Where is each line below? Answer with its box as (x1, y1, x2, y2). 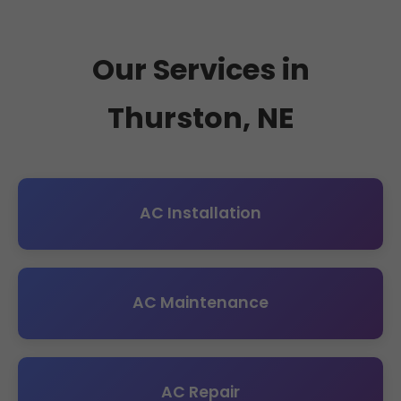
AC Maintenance (132, 292, 269, 314)
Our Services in (91, 48, 310, 90)
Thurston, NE (107, 97, 294, 138)
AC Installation (140, 202, 261, 225)
